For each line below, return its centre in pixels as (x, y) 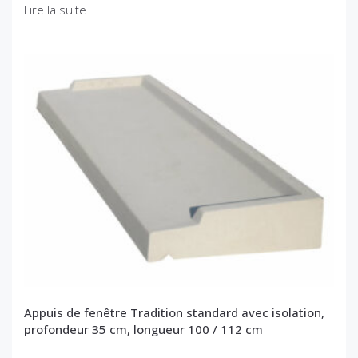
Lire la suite (55, 10)
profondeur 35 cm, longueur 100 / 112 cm (143, 330)
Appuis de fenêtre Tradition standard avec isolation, (174, 313)
